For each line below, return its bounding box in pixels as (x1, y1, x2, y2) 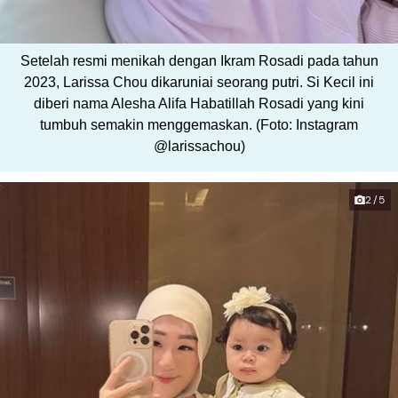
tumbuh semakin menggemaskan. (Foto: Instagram (40, 116, 358, 132)
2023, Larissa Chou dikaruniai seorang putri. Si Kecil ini (24, 74, 374, 90)
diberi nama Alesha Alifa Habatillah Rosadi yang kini (34, 95, 364, 111)
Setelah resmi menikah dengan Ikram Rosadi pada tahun (20, 52, 378, 68)
